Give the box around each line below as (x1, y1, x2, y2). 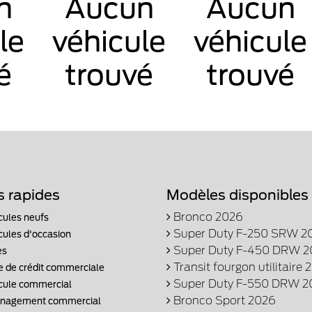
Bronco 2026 (171, 210, 243, 224)
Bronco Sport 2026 (171, 293, 276, 307)
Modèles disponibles (166, 186, 309, 203)
